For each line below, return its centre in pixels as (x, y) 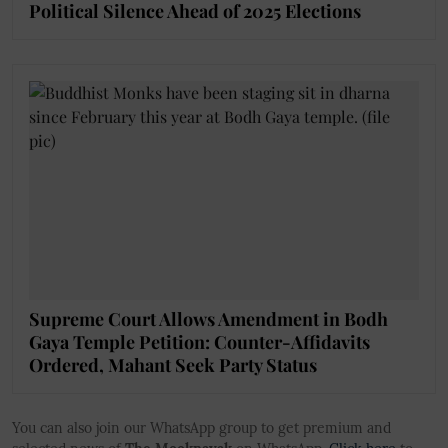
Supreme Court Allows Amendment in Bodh (208, 319)
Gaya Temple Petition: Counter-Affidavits (199, 342)
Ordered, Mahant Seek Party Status (173, 365)
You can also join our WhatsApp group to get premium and (201, 428)
